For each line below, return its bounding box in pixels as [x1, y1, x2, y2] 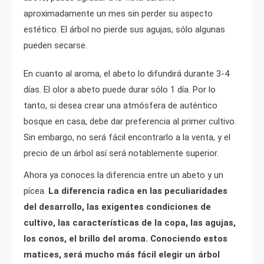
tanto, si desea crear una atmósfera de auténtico [24, 100, 217, 111]
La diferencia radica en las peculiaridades [46, 186, 227, 197]
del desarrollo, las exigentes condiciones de [24, 202, 211, 213]
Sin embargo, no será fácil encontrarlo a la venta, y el [24, 132, 230, 143]
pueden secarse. [24, 40, 87, 51]
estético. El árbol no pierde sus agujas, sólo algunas [24, 24, 225, 35]
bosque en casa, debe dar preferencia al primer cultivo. [24, 116, 236, 127]
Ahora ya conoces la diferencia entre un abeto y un [24, 170, 223, 181]
